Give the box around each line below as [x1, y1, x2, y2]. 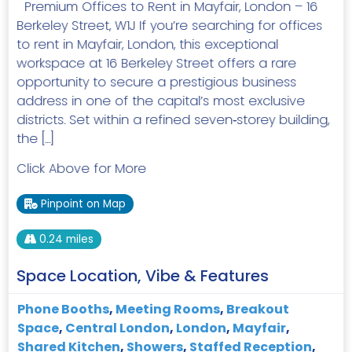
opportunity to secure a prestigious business [16, 72, 296, 91]
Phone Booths [17, 299, 109, 318]
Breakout [226, 299, 289, 318]
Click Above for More [16, 159, 146, 178]
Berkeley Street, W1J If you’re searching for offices [16, 16, 322, 35]
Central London [65, 318, 170, 337]
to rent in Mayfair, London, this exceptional [16, 35, 278, 53]
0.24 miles [39, 231, 94, 247]
